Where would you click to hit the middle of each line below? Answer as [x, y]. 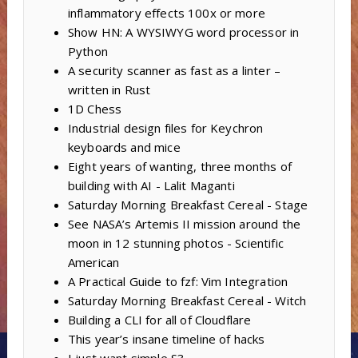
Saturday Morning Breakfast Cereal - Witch [187, 301]
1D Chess [95, 109]
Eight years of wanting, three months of [179, 167]
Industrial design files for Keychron [165, 128]
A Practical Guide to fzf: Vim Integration [178, 282]
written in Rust [109, 90]
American [93, 263]
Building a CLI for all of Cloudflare [159, 320]
